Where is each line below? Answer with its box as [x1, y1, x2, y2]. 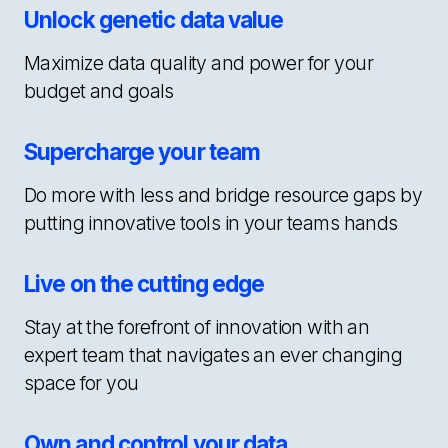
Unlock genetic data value [24, 5, 284, 33]
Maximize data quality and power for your [24, 50, 373, 75]
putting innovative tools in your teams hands [24, 210, 398, 235]
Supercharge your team [24, 137, 261, 165]
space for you [24, 370, 139, 395]
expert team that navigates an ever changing [24, 342, 403, 367]
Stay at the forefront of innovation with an [24, 314, 370, 339]
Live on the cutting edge [24, 269, 265, 297]
